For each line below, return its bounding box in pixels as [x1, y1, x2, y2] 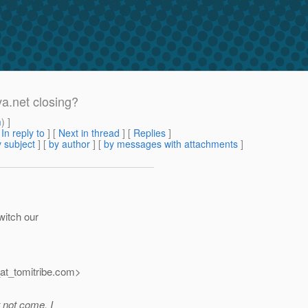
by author [49, 137, 90, 151]
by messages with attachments [104, 137, 238, 151]
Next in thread [58, 126, 120, 140]
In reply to [1, 126, 45, 140]
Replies [133, 126, 166, 140]
